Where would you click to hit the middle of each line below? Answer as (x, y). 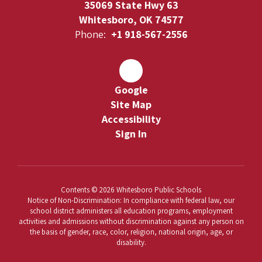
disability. (131, 242)
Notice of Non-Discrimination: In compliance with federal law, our (131, 200)
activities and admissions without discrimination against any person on (131, 221)
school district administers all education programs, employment (131, 211)
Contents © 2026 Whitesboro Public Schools (131, 190)
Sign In (131, 134)
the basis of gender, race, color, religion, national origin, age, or (131, 232)
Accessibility (131, 119)
